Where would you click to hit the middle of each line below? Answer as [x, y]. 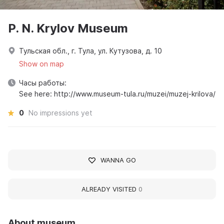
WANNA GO [118, 160]
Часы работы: [43, 83]
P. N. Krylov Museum [68, 28]
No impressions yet [60, 113]
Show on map [41, 64]
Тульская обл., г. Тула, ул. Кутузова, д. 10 [90, 51]
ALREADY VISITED [110, 189]
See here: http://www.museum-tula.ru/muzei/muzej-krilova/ [117, 94]
